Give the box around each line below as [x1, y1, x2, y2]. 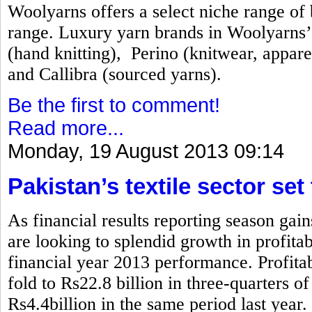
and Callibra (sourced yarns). [8, 63, 221, 84]
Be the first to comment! [8, 93, 220, 116]
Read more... [8, 116, 124, 139]
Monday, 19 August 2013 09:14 [8, 139, 284, 162]
